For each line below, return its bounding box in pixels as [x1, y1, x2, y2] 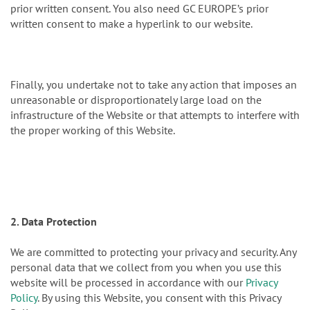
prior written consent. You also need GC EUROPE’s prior [10, 1, 268, 16]
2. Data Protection [10, 215, 97, 229]
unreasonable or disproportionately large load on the [10, 93, 262, 107]
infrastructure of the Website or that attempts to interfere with [10, 108, 300, 122]
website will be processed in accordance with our [10, 275, 246, 290]
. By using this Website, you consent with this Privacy [37, 291, 281, 305]
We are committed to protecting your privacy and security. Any [10, 245, 296, 259]
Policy [10, 291, 37, 305]
